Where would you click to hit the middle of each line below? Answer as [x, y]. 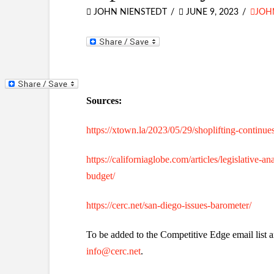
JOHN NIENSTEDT [129, 13]
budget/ [100, 176]
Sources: [104, 101]
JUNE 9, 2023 [211, 13]
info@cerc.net [113, 251]
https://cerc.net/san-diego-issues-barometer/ [168, 206]
